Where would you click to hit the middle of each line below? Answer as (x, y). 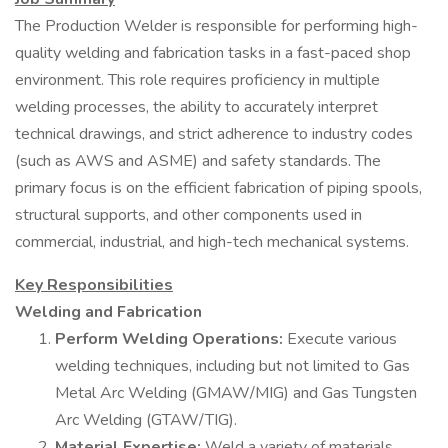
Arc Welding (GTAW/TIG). (146, 420)
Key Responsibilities (94, 285)
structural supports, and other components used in (188, 215)
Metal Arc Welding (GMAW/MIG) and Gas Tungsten (236, 393)
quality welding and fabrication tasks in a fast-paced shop (213, 53)
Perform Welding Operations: (171, 339)
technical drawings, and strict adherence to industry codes (214, 134)
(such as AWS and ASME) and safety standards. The (198, 161)
